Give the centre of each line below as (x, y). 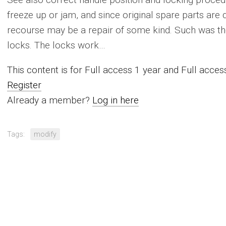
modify (45, 134)
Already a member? (50, 100)
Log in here (116, 100)
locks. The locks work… (56, 45)
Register (24, 85)
